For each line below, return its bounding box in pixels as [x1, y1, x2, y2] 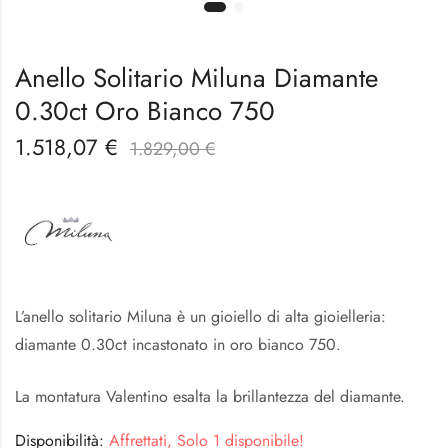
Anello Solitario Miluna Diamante [15, 59, 378, 98]
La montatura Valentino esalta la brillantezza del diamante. [15, 384, 405, 408]
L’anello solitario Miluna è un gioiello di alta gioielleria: [15, 304, 386, 328]
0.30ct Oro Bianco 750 [15, 92, 275, 131]
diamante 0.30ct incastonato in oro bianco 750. [15, 332, 341, 356]
